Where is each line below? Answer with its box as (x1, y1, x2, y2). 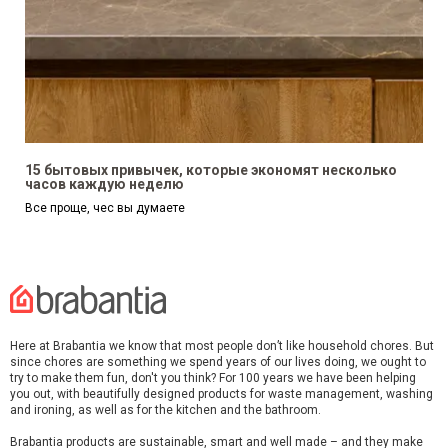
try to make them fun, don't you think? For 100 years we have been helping (10, 371, 416, 386)
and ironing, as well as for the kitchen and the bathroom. (10, 403, 321, 418)
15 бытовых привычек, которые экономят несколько (25, 162, 397, 179)
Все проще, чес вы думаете (25, 201, 185, 216)
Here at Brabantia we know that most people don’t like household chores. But (10, 339, 434, 354)
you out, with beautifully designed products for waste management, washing (10, 387, 433, 402)
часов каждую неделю (25, 176, 184, 193)
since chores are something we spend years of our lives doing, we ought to (10, 355, 426, 370)
